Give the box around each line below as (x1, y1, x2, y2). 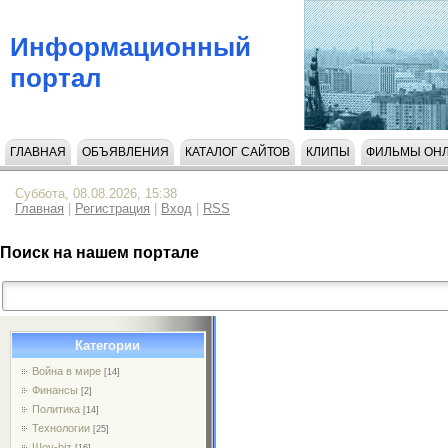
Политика (32, 402, 81, 415)
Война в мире (32, 364, 102, 377)
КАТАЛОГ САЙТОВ (185, 145, 290, 159)
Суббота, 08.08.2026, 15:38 (15, 186, 177, 201)
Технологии (32, 421, 91, 434)
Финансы (32, 383, 79, 396)
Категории (75, 337, 141, 353)
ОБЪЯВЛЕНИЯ (82, 145, 169, 159)
